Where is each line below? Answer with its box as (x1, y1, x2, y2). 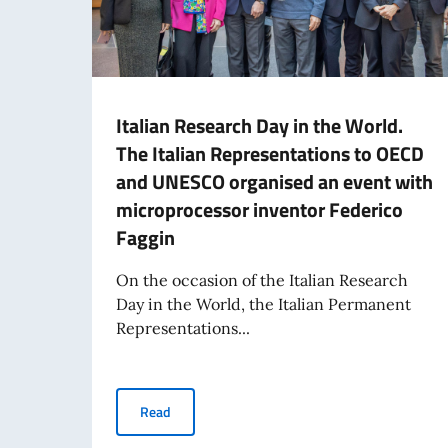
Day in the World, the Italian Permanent (116, 293, 411, 314)
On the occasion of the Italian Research (116, 269, 408, 290)
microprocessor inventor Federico (116, 193, 403, 225)
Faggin (116, 221, 175, 253)
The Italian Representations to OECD (116, 137, 424, 169)
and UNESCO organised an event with (116, 165, 433, 197)
